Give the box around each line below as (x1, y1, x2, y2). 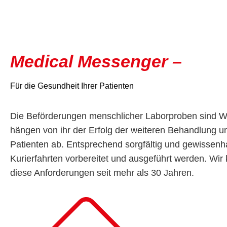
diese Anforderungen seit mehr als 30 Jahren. (10, 167, 194, 178)
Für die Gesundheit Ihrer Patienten (10, 81, 134, 90)
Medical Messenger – (10, 51, 182, 71)
